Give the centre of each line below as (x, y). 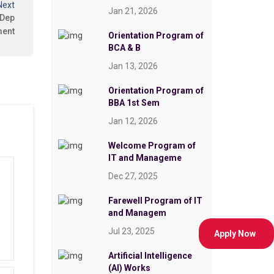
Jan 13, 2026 (133, 66)
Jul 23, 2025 (131, 231)
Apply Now (235, 234)
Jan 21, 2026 (133, 11)
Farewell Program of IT (155, 201)
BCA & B (124, 48)
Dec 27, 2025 (133, 176)
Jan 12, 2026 (133, 121)
